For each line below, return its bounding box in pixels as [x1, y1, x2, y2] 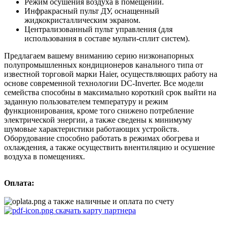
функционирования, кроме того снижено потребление [4, 106, 194, 115]
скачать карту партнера [53, 206, 136, 215]
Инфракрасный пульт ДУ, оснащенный [24, 6, 159, 15]
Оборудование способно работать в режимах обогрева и [4, 133, 199, 142]
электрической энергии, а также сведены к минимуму [4, 115, 192, 124]
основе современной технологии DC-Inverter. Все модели [4, 78, 204, 88]
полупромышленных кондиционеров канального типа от [4, 60, 203, 69]
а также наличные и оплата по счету [46, 196, 174, 206]
